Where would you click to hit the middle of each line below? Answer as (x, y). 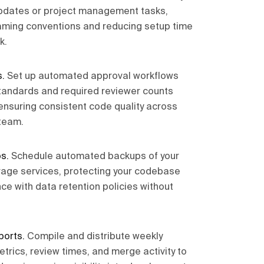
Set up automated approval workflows (93, 77)
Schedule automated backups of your (95, 157)
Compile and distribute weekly (95, 237)
